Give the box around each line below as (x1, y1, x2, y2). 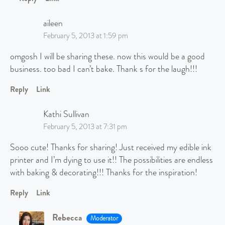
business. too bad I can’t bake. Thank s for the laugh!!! (10, 63, 197, 76)
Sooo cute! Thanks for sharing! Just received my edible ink (10, 141, 211, 154)
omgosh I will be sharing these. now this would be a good (10, 50, 205, 63)
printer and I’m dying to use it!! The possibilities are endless (10, 154, 213, 167)
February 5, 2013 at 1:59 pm (43, 30, 128, 42)
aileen (43, 17, 63, 30)
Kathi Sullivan (43, 108, 89, 121)
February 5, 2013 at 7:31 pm (43, 121, 127, 133)
